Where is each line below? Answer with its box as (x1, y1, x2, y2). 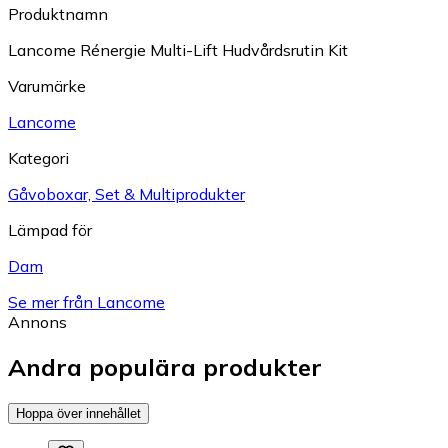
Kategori (8, 148, 69, 169)
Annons (8, 312, 67, 333)
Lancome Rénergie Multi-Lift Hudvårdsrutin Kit (8, 40, 348, 61)
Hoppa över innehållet (16, 405, 141, 421)
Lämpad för (8, 220, 92, 241)
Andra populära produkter (8, 352, 322, 383)
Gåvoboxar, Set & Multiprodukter (8, 184, 245, 205)
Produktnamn (8, 4, 108, 25)
